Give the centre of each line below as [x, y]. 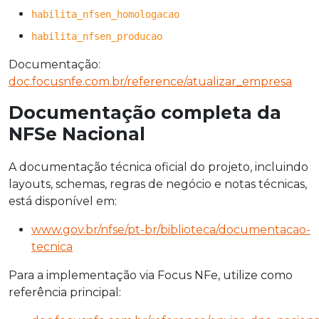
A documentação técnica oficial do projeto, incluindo [158, 167]
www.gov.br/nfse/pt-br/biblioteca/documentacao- [171, 229]
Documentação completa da [145, 112]
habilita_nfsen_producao [97, 36]
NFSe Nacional [77, 134]
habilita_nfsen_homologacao [105, 15]
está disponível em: [63, 201]
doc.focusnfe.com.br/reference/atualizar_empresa [150, 81]
